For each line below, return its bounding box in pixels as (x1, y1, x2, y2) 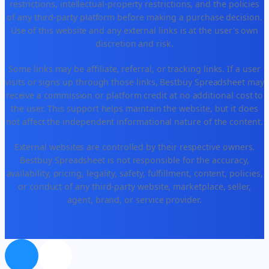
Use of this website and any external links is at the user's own (10, 24, 259, 36)
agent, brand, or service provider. (67, 193, 202, 205)
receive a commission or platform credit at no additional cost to (5, 89, 264, 101)
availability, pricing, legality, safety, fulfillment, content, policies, (6, 167, 263, 179)
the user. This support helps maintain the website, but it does (11, 102, 258, 114)
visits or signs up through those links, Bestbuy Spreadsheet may (5, 76, 264, 88)
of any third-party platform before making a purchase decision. (7, 11, 262, 23)
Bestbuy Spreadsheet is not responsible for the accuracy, (20, 154, 249, 166)
